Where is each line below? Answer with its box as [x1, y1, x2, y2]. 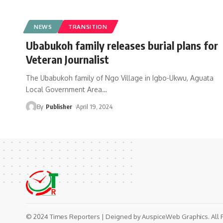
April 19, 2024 [76, 102, 113, 111]
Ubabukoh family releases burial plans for [26, 38, 218, 52]
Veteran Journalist [26, 52, 109, 66]
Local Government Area [26, 85, 102, 94]
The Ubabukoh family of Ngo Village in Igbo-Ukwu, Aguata [26, 73, 214, 82]
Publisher [45, 102, 72, 111]
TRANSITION [68, 22, 108, 30]
